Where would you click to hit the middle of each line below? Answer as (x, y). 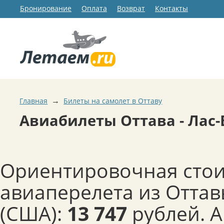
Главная (34, 101)
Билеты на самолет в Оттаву (113, 101)
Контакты (171, 8)
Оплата (94, 8)
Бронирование (46, 8)
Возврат (131, 8)
